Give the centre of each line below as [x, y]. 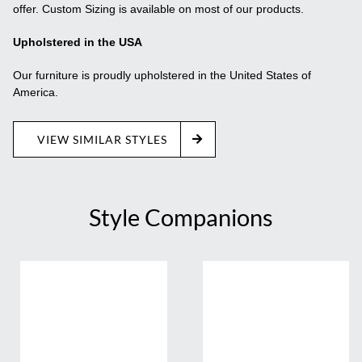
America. [36, 92]
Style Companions [181, 217]
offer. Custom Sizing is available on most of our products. [159, 8]
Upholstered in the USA [78, 42]
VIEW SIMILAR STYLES [103, 139]
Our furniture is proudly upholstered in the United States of [162, 75]
